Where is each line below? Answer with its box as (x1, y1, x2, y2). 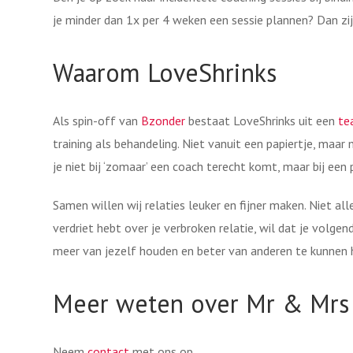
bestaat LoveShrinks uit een (185, 113, 338, 128)
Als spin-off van (53, 113, 141, 128)
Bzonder (141, 113, 185, 128)
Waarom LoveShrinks (53, 56, 277, 89)
